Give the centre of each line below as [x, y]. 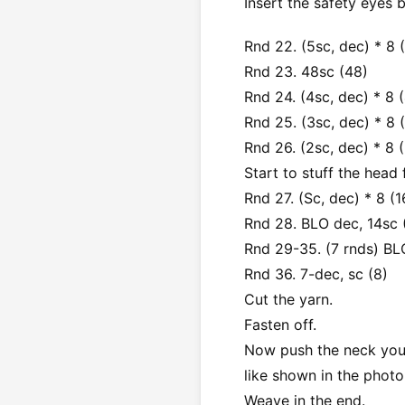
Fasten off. [280, 324]
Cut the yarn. [288, 299]
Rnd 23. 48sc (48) [306, 71]
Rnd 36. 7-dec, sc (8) [316, 273]
